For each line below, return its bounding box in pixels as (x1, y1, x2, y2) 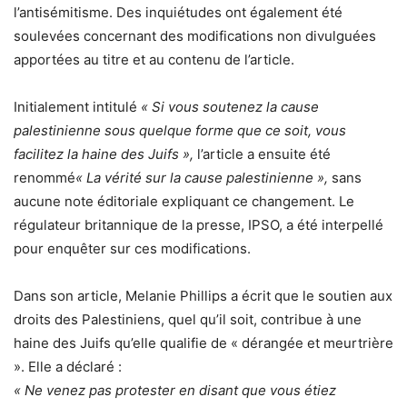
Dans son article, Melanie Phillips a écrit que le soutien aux (14, 286, 392, 304)
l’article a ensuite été (197, 144, 331, 163)
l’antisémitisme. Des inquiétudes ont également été (14, 3, 342, 21)
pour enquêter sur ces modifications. (14, 239, 251, 257)
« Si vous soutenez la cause (141, 97, 319, 115)
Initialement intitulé (14, 97, 141, 115)
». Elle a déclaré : (14, 357, 122, 375)
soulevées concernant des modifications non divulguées (14, 26, 376, 45)
